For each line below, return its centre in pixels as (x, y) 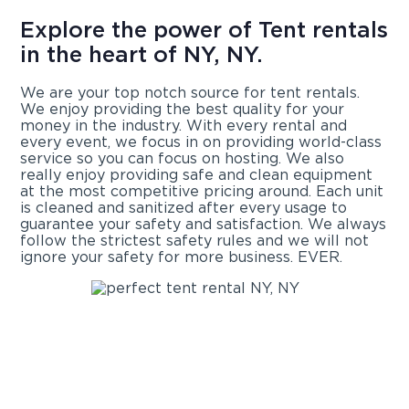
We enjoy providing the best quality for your (183, 110)
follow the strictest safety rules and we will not (195, 241)
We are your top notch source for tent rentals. (190, 93)
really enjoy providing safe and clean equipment (197, 175)
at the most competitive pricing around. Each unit (202, 192)
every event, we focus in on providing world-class (201, 142)
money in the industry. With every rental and (184, 126)
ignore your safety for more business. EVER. (182, 257)
